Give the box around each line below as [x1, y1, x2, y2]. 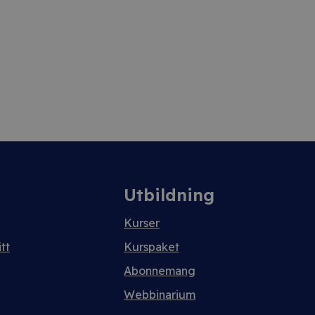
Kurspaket [124, 240, 179, 254]
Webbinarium [124, 288, 195, 302]
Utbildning [124, 184, 214, 205]
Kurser [124, 216, 160, 230]
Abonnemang [124, 264, 195, 278]
